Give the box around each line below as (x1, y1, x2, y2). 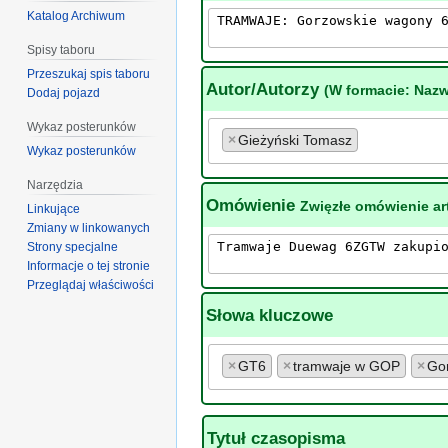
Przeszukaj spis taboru (27, 66, 151, 81)
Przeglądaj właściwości (27, 277, 155, 292)
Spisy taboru (27, 43, 96, 58)
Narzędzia (27, 177, 84, 192)
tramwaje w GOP (293, 357, 400, 374)
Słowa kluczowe (206, 305, 333, 325)
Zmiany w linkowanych (27, 220, 151, 235)
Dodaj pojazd (27, 85, 101, 100)
